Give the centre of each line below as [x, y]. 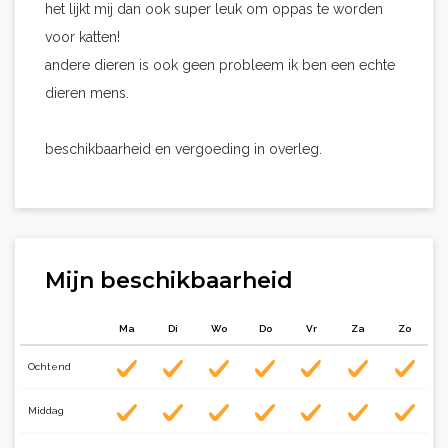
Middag [46, 410]
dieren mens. [87, 93]
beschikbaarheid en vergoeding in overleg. [183, 149]
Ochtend [49, 366]
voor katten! [82, 37]
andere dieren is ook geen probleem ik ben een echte [220, 65]
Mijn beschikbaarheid [169, 280]
